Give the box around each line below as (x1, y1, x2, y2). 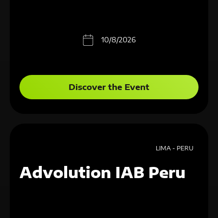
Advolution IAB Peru (19, 163, 185, 182)
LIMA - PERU (155, 145, 194, 152)
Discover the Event (69, 82, 149, 92)
